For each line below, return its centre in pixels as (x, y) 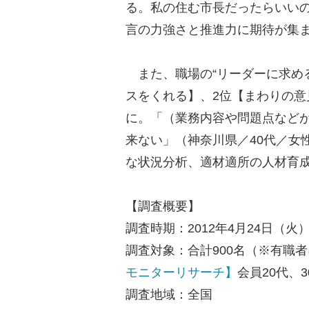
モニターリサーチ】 (181, 272)
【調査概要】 (163, 206)
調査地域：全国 (169, 295)
